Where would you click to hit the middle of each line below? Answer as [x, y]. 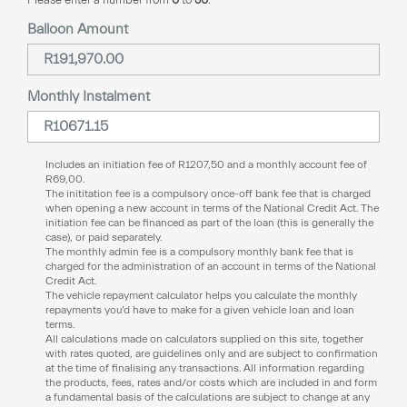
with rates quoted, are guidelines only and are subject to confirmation [212, 353]
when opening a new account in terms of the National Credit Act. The [212, 208]
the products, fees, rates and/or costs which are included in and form [211, 382]
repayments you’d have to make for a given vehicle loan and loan [200, 309]
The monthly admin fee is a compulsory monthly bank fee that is [199, 251]
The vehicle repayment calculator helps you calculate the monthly [201, 295]
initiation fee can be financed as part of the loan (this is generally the [209, 222]
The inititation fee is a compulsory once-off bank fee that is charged [208, 193]
